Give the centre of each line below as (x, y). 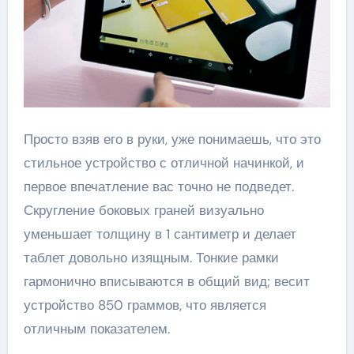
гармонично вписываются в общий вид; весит (166, 282)
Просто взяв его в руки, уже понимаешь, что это (172, 139)
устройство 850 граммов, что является (145, 305)
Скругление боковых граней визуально (143, 211)
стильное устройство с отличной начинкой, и (164, 163)
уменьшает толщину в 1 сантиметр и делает (160, 234)
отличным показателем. (96, 329)
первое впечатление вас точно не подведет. (158, 187)
